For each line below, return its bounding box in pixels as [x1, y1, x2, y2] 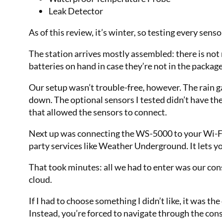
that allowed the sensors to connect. [29, 106, 167, 117]
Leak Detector [49, 5, 103, 16]
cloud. [29, 173, 52, 185]
